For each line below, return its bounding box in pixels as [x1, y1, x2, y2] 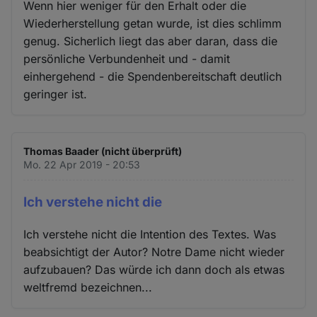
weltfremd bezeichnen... [23, 279, 153, 294]
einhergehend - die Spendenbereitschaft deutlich [23, 69, 282, 84]
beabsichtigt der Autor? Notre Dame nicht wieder [23, 244, 285, 259]
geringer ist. [23, 87, 88, 102]
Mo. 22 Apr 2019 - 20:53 [23, 158, 141, 171]
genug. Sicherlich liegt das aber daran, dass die [23, 34, 278, 49]
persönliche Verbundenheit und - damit [23, 52, 231, 67]
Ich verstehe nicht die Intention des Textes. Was [23, 226, 277, 241]
